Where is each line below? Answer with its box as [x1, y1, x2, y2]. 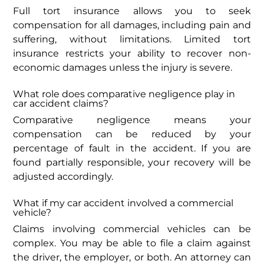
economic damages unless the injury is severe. [13, 61, 233, 73]
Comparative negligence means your [13, 114, 251, 126]
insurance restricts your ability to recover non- [13, 47, 251, 59]
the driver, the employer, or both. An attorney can [13, 251, 251, 263]
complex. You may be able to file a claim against [13, 237, 251, 249]
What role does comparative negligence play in [13, 88, 236, 100]
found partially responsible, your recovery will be [13, 156, 251, 168]
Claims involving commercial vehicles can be [13, 223, 251, 235]
